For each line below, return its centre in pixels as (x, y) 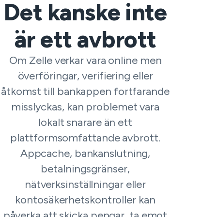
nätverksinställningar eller (85, 184)
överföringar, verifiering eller (85, 76)
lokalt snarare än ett (85, 122)
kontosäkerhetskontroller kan (85, 200)
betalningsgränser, (85, 169)
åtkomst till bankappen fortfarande (85, 91)
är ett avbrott (85, 39)
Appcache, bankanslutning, (85, 153)
